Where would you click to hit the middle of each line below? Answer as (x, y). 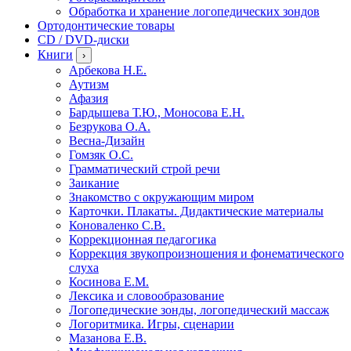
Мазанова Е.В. (108, 338)
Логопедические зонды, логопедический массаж (199, 309)
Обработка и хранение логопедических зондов (194, 11)
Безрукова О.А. (110, 126)
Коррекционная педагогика (143, 239)
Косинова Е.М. (109, 281)
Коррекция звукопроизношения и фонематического (206, 253)
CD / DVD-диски (83, 39)
